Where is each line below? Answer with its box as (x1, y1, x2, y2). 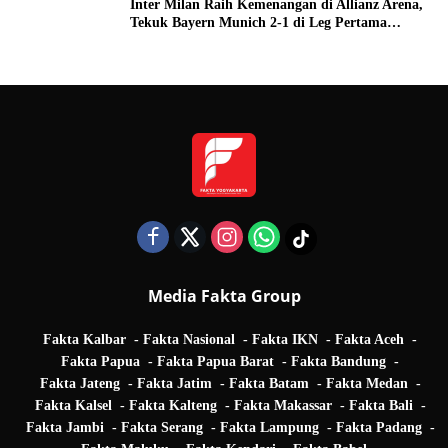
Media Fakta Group (147, 285, 301, 308)
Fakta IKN (252, 332, 318, 348)
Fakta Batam (228, 376, 309, 392)
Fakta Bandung (291, 354, 386, 370)
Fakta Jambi (25, 420, 104, 436)
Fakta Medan (325, 376, 408, 392)
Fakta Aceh (335, 332, 404, 348)
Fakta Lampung (219, 420, 319, 436)
